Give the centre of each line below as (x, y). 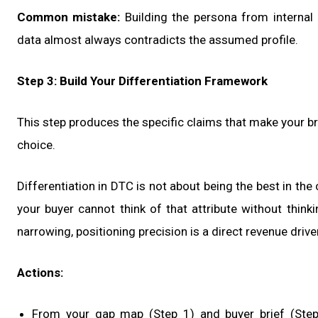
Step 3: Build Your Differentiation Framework (142, 81)
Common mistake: (69, 17)
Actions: (40, 273)
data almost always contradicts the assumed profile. (158, 40)
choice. (36, 145)
